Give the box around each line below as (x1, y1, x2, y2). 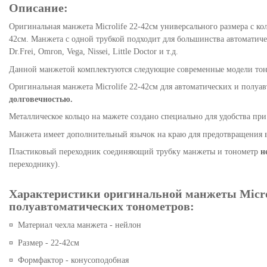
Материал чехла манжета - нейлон (18, 221, 141, 230)
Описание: (9, 2, 68, 15)
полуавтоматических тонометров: (9, 200, 194, 213)
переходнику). (9, 160, 60, 169)
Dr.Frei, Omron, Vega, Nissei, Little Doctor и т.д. (9, 47, 181, 57)
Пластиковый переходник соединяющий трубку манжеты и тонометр (9, 147, 260, 157)
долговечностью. (9, 94, 73, 104)
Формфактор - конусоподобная (18, 256, 129, 265)
